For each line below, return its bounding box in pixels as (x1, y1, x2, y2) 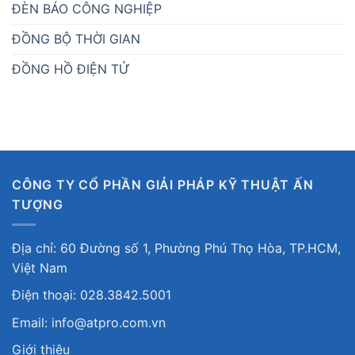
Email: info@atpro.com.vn (12, 314, 166, 330)
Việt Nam (12, 259, 67, 276)
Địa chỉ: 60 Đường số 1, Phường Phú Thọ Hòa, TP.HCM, (12, 239, 341, 256)
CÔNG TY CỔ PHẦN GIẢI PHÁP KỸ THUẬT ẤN (12, 176, 314, 193)
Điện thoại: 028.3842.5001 (12, 287, 171, 303)
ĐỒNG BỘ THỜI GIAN (12, 30, 140, 47)
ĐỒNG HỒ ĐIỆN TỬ (12, 60, 130, 77)
